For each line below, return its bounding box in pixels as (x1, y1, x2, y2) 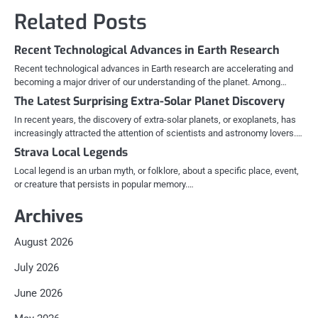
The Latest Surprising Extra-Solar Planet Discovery (14, 94, 285, 109)
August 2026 (14, 236, 73, 249)
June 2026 (14, 287, 62, 300)
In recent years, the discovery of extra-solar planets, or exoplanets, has (14, 114, 296, 126)
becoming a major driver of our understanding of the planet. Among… (14, 77, 287, 88)
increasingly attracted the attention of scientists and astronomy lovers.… (14, 128, 302, 139)
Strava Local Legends (14, 145, 128, 160)
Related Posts (14, 9, 147, 37)
